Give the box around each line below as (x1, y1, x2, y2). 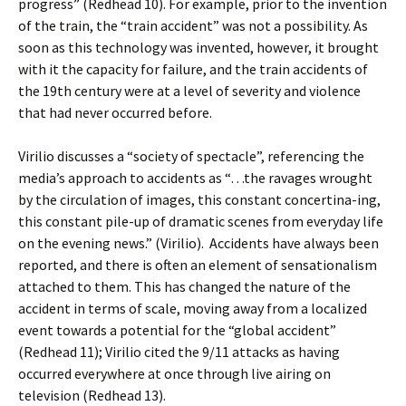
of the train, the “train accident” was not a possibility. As (18, 16, 368, 34)
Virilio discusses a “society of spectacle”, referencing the (18, 147, 364, 165)
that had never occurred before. (18, 103, 212, 121)
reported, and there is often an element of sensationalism (18, 256, 377, 274)
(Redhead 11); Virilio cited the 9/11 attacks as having (18, 343, 340, 361)
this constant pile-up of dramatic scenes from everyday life (18, 212, 383, 230)
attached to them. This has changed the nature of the (18, 277, 351, 295)
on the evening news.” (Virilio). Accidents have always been (18, 234, 379, 252)
